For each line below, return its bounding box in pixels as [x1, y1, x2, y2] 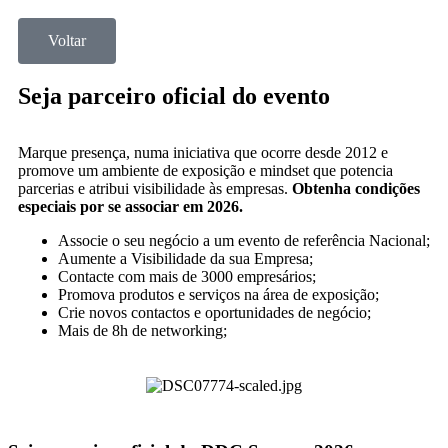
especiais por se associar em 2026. [18, 198, 243, 215]
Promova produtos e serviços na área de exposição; [58, 286, 379, 303]
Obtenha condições [292, 180, 420, 197]
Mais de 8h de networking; [58, 322, 227, 339]
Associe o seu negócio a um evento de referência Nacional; [58, 232, 430, 249]
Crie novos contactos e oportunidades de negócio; [58, 304, 371, 321]
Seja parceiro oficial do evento [18, 83, 330, 109]
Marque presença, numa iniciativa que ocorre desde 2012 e [18, 144, 388, 161]
